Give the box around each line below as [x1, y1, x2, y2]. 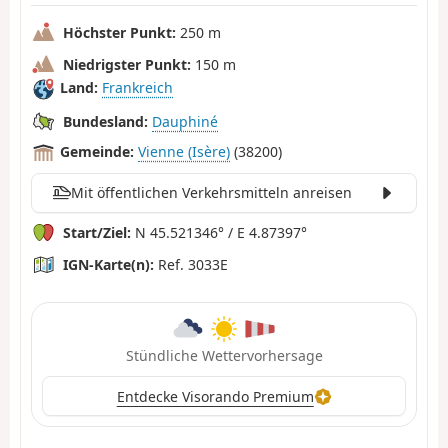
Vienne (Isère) [138, 142, 230, 162]
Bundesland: [63, 111, 148, 131]
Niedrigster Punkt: [63, 54, 191, 74]
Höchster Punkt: [63, 22, 176, 42]
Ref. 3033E [154, 254, 228, 274]
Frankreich [102, 78, 173, 98]
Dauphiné [152, 111, 218, 131]
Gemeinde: [60, 142, 134, 162]
